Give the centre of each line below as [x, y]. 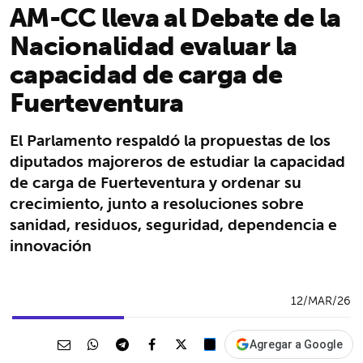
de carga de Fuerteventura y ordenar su [156, 182]
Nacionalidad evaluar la [154, 45]
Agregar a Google [296, 344]
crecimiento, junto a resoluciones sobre [157, 203]
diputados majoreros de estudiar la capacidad [177, 161]
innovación [51, 245]
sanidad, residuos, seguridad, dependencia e [173, 224]
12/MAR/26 [321, 300]
